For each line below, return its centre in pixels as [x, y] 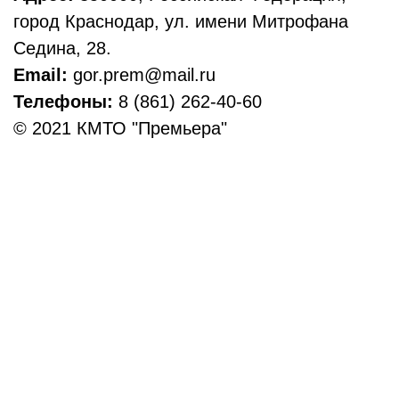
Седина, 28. [62, 48]
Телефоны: [63, 101]
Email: [41, 74]
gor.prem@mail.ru [142, 74]
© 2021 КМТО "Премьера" [120, 128]
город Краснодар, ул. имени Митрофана [181, 21]
